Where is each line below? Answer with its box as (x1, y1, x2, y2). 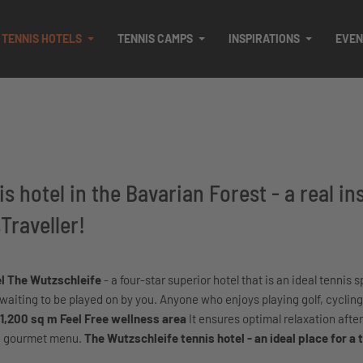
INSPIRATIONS (228, 32, 300, 45)
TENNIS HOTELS (2, 32, 82, 45)
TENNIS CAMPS (117, 32, 193, 45)
